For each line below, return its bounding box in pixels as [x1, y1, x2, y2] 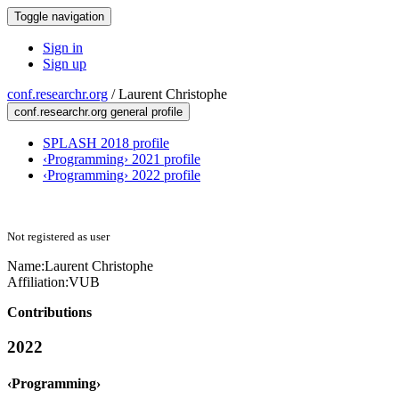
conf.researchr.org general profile [14, 105, 183, 118]
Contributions [7, 305, 92, 320]
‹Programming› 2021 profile [43, 151, 200, 167]
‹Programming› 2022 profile [43, 167, 200, 183]
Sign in [43, 40, 83, 55]
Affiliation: [7, 274, 69, 289]
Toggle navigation [14, 10, 104, 23]
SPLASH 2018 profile [43, 135, 169, 151]
